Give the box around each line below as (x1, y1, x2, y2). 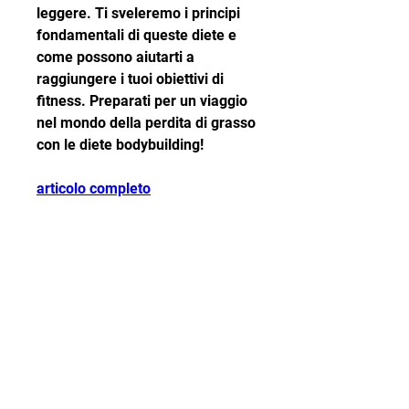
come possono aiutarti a (37, 48, 194, 67)
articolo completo (37, 180, 151, 198)
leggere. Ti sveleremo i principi (37, 5, 240, 23)
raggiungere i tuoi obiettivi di (37, 70, 224, 89)
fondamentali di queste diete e (37, 26, 236, 45)
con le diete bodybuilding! (37, 136, 204, 154)
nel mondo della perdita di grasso (37, 114, 256, 132)
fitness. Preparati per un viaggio (37, 92, 247, 110)
